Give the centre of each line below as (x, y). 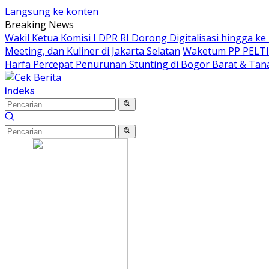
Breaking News (39, 25)
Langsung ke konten (52, 11)
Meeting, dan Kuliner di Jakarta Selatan (92, 51)
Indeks (20, 91)
